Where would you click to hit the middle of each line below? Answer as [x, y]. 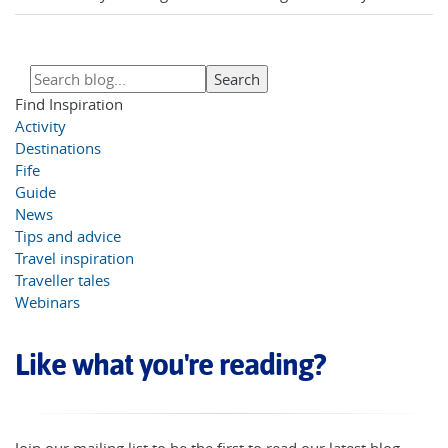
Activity [40, 126]
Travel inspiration [74, 258]
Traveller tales [62, 280]
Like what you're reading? [170, 365]
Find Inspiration [69, 104]
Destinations [58, 148]
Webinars [47, 302]
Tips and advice [68, 236]
